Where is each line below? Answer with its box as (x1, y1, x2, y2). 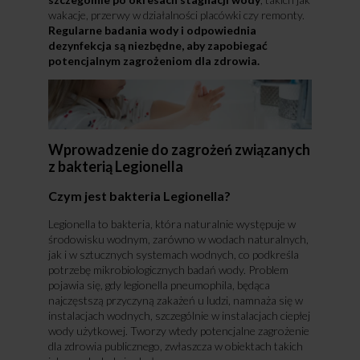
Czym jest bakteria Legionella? (47, 187, 231, 203)
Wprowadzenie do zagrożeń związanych (47, 140, 310, 158)
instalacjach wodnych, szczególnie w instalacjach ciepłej (47, 308, 310, 322)
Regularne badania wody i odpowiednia (47, 22, 256, 37)
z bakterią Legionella (47, 157, 183, 175)
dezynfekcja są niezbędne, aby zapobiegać (47, 38, 268, 52)
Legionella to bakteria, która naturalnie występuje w (47, 216, 296, 231)
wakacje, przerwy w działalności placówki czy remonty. (47, 7, 305, 22)
